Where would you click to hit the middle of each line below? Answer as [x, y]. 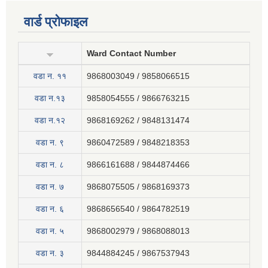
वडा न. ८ [50, 165]
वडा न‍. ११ [50, 76]
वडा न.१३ [50, 98]
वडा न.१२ [50, 121]
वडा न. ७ [50, 187]
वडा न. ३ [50, 253]
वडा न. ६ [50, 209]
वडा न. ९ [50, 143]
